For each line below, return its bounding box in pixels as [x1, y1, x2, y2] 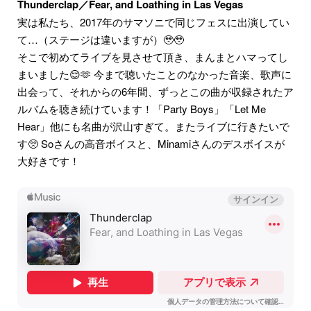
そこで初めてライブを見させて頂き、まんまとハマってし [17, 49, 288, 65]
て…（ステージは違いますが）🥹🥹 [17, 32, 184, 47]
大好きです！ [17, 153, 80, 169]
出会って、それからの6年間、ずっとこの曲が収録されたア [17, 84, 294, 99]
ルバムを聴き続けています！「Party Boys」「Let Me [17, 101, 266, 117]
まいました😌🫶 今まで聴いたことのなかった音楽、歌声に [17, 67, 292, 82]
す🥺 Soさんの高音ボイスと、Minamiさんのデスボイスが [17, 136, 285, 151]
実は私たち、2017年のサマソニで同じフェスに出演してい [17, 15, 289, 30]
